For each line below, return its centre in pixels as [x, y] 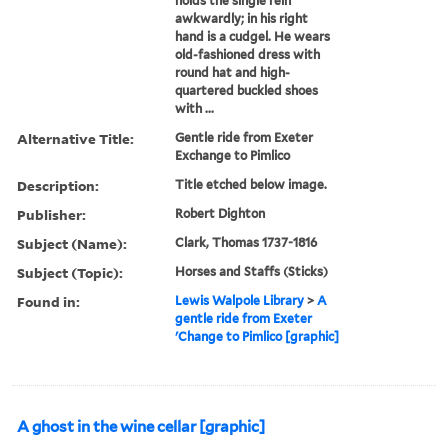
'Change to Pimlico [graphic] [257, 336]
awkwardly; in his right [242, 18]
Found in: [48, 301]
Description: [58, 185]
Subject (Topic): [70, 272]
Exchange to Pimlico [233, 155]
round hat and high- [233, 72]
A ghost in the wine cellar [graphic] [141, 426]
